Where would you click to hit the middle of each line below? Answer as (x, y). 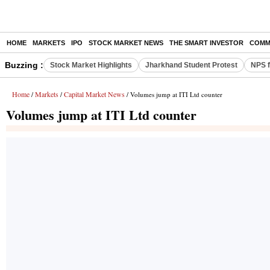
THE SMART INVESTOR (206, 43)
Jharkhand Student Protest (191, 65)
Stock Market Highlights (91, 65)
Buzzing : (24, 65)
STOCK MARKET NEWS (126, 43)
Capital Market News (94, 94)
